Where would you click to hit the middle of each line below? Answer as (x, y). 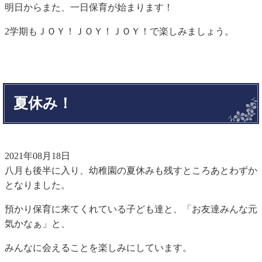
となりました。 (37, 185)
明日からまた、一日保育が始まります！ (89, 7)
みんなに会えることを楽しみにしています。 (98, 247)
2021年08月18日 (37, 156)
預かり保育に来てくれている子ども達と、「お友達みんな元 (131, 209)
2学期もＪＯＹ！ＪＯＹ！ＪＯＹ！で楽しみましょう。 (119, 31)
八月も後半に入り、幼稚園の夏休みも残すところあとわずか (131, 170)
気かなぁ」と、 (37, 223)
